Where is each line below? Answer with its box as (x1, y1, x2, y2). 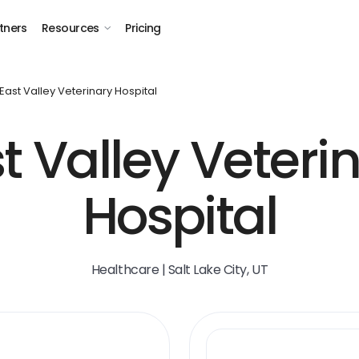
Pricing (125, 20, 161, 36)
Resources (41, 20, 99, 36)
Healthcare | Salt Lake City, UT (91, 260, 268, 279)
